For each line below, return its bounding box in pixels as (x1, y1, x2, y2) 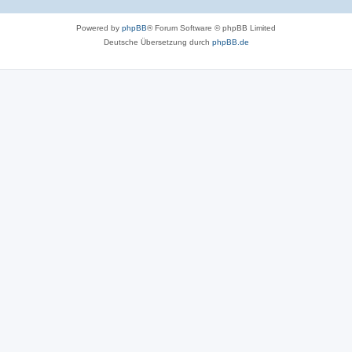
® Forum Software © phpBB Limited (147, 24, 276, 32)
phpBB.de (211, 38, 249, 46)
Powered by (76, 24, 122, 32)
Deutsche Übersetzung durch (103, 38, 212, 46)
